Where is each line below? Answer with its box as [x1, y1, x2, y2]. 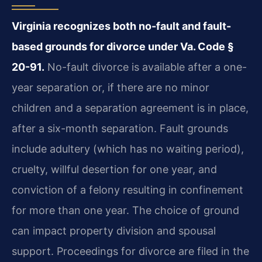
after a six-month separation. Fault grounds [12, 122, 228, 135]
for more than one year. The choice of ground [12, 204, 239, 217]
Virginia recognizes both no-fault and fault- [12, 20, 231, 33]
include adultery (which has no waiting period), [12, 143, 244, 156]
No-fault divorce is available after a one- [44, 61, 247, 74]
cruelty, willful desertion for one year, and [12, 163, 217, 176]
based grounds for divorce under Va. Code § [12, 40, 234, 53]
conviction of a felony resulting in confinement [12, 184, 243, 196]
